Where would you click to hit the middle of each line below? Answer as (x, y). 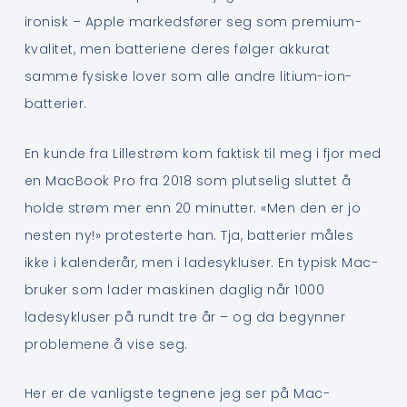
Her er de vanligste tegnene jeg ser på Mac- (177, 394)
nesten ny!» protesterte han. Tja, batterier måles (189, 235)
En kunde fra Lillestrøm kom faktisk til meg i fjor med (203, 153)
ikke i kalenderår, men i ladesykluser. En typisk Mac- (201, 262)
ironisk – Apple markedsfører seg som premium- (193, 22)
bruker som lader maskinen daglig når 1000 (174, 289)
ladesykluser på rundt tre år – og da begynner (185, 317)
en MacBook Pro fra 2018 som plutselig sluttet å (188, 180)
